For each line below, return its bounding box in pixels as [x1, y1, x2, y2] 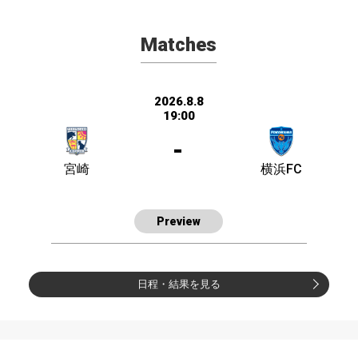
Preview [157, 215, 201, 229]
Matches [141, 34, 217, 57]
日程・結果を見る [137, 278, 221, 291]
